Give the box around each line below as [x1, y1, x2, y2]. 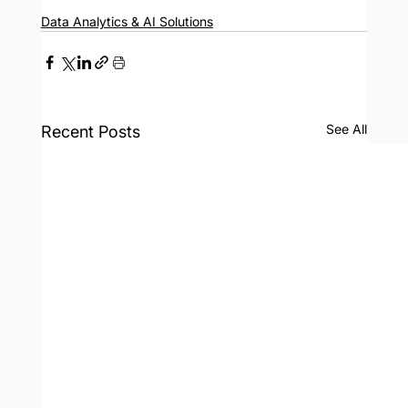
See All [326, 121, 368, 138]
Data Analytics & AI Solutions [40, 14, 213, 30]
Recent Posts [40, 122, 140, 142]
